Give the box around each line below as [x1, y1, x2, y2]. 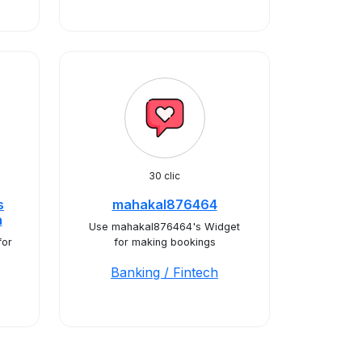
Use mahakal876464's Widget [89, 221, 240, 233]
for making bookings [113, 236, 216, 248]
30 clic [149, 170, 180, 182]
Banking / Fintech [111, 264, 218, 280]
